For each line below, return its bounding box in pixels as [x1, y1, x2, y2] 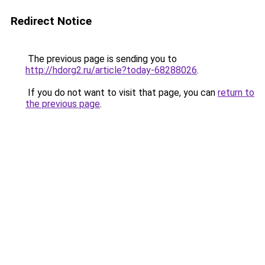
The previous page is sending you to [25, 53, 177, 64]
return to [218, 87, 254, 98]
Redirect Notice [11, 14, 92, 28]
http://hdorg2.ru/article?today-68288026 [25, 64, 197, 76]
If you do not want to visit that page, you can [25, 87, 218, 98]
